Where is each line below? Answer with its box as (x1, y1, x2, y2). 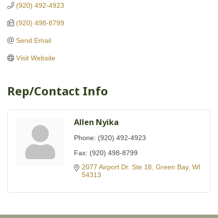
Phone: (74, 133, 96, 142)
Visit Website (16, 54, 55, 62)
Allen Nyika (74, 116, 119, 127)
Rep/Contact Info (7, 82, 108, 99)
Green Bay (156, 163, 188, 171)
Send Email (16, 36, 51, 44)
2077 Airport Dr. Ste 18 (82, 163, 152, 171)
